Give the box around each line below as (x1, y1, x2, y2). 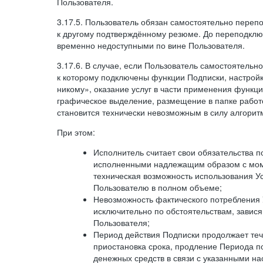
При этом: (57, 126, 95, 138)
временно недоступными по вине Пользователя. (57, 39, 245, 51)
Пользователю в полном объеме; (93, 181, 222, 193)
